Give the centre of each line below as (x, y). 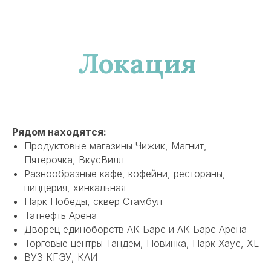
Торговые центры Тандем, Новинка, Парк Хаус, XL (142, 243)
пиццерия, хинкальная (75, 187)
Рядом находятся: (59, 132)
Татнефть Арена (60, 215)
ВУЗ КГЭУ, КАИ (61, 257)
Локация (137, 63)
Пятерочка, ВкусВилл (74, 159)
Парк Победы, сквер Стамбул (93, 201)
